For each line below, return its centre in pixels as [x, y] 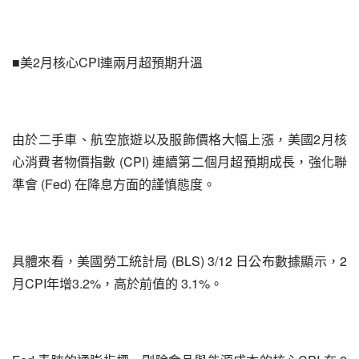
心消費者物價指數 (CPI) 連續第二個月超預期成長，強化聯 [179, 161]
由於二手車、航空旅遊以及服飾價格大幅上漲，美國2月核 [179, 139]
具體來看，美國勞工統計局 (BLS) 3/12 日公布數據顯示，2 [179, 261]
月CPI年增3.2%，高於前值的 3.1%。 [117, 283]
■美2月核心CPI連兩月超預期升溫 [107, 62]
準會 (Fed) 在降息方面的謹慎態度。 [114, 184]
